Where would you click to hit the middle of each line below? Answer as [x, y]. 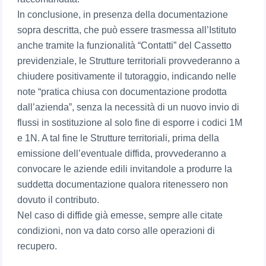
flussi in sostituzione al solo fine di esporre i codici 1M [130, 123]
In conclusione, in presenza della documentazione [123, 15]
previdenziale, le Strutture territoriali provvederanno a [129, 61]
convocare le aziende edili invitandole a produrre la [125, 169]
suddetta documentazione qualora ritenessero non [123, 185]
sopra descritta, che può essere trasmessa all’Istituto [127, 30]
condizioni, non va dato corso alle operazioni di [116, 231]
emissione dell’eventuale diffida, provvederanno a [122, 154]
